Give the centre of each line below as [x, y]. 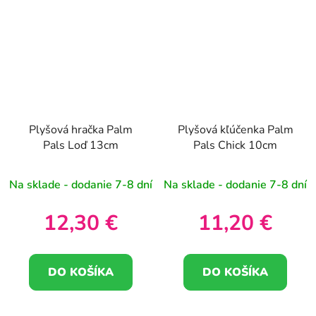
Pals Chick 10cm [235, 146]
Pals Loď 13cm [81, 146]
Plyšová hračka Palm [81, 130]
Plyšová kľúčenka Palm [235, 130]
